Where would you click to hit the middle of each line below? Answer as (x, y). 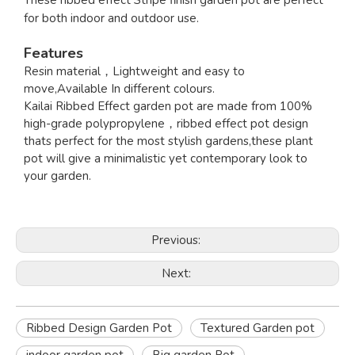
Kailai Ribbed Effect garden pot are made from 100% (168, 106)
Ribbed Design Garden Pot (99, 328)
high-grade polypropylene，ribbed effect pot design (166, 124)
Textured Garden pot (258, 328)
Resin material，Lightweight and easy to (134, 71)
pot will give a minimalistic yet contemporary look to (166, 158)
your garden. (57, 176)
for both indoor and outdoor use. (111, 18)
